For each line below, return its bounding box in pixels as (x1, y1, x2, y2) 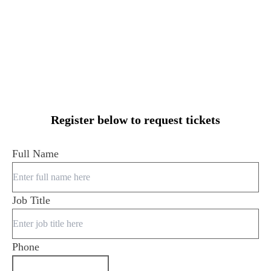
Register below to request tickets (51, 113, 220, 127)
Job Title (12, 194, 50, 207)
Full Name (12, 148, 59, 160)
